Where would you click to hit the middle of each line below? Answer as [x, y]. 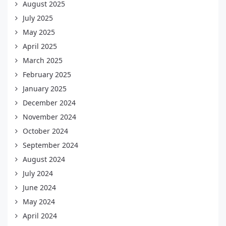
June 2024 [39, 187]
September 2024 [50, 145]
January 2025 [45, 89]
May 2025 [39, 32]
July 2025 [38, 18]
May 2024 [39, 202]
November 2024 [49, 117]
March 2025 [43, 60]
